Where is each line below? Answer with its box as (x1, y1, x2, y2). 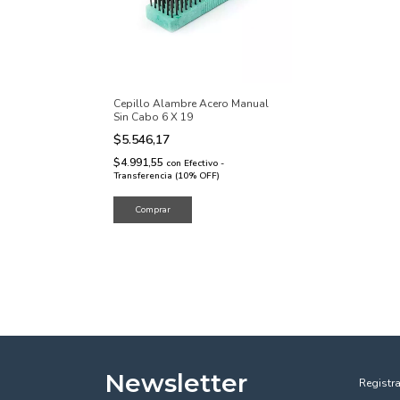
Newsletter (104, 368, 247, 398)
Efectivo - (184, 157, 224, 170)
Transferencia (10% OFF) (113, 170, 220, 182)
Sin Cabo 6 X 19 (113, 110, 193, 124)
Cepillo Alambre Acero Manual (113, 96, 269, 111)
